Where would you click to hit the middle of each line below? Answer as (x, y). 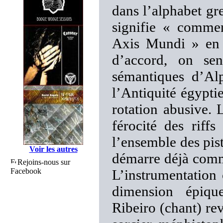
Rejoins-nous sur (44, 162)
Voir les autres (53, 149)
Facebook (26, 171)
